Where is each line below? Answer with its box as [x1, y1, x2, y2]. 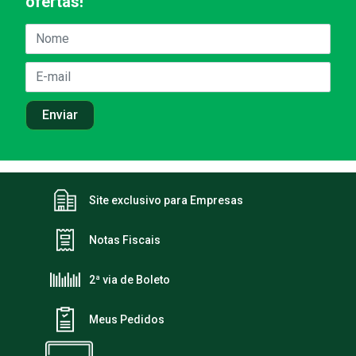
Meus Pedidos [89, 312, 164, 326]
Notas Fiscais [89, 233, 161, 246]
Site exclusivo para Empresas [89, 193, 244, 207]
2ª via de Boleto [89, 273, 170, 286]
